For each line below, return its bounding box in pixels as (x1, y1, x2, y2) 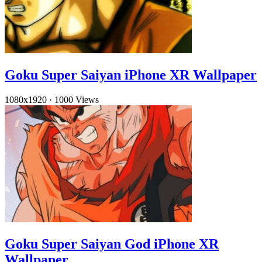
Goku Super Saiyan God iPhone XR (5, 236, 219, 251)
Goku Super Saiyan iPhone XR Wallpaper (5, 67, 257, 82)
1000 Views (54, 94, 99, 105)
